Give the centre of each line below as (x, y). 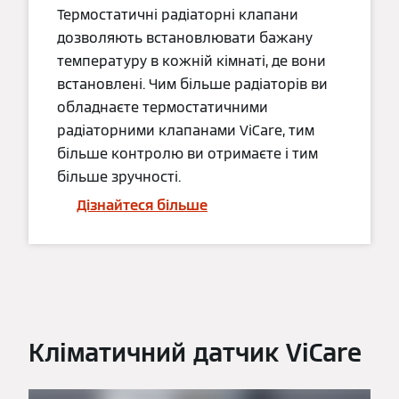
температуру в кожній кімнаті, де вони (191, 61)
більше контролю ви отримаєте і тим (187, 154)
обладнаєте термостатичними (163, 108)
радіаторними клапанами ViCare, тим (186, 131)
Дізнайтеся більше (142, 206)
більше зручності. (119, 177)
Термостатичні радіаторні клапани (178, 15)
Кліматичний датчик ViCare (195, 352)
